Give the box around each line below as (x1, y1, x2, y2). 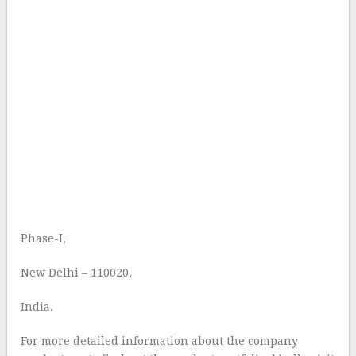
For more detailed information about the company (21, 335, 299, 347)
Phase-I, (21, 232, 67, 245)
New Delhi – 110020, (21, 266, 133, 279)
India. (21, 300, 54, 313)
